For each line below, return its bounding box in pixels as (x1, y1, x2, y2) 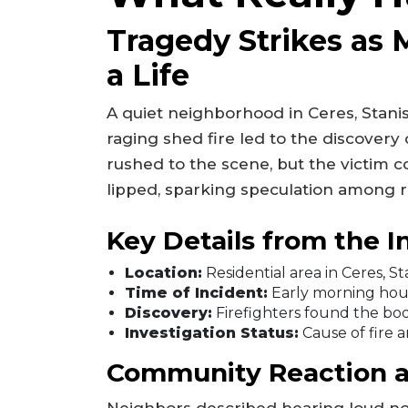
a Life (107, 57, 189, 94)
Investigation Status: (125, 323, 299, 342)
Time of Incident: (125, 283, 268, 301)
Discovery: (125, 303, 212, 321)
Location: (125, 263, 202, 281)
